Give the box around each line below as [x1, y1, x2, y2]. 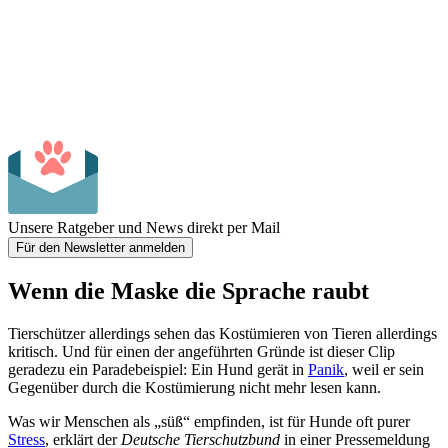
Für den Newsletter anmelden [16, 239, 185, 255]
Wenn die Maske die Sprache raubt [8, 277, 369, 304]
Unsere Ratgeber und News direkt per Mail [8, 218, 280, 236]
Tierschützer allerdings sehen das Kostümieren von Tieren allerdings [8, 324, 437, 342]
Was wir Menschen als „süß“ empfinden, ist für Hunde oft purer [8, 412, 410, 430]
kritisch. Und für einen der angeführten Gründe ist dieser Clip [8, 342, 395, 360]
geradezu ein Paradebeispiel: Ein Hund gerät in [8, 360, 308, 378]
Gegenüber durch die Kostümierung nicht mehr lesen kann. [8, 378, 381, 396]
